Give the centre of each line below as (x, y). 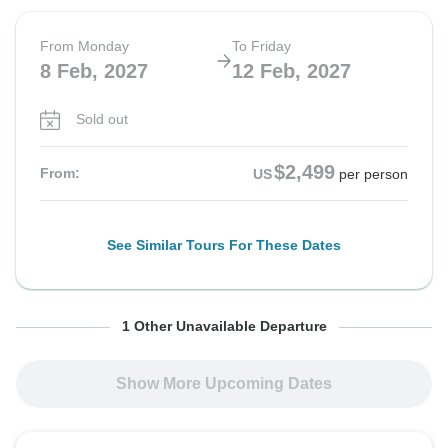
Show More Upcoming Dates (224, 384)
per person (373, 174)
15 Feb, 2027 (75, 350)
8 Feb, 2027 (94, 71)
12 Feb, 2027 (291, 71)
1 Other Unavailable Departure (224, 326)
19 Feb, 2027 (291, 350)
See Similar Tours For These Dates (224, 245)
